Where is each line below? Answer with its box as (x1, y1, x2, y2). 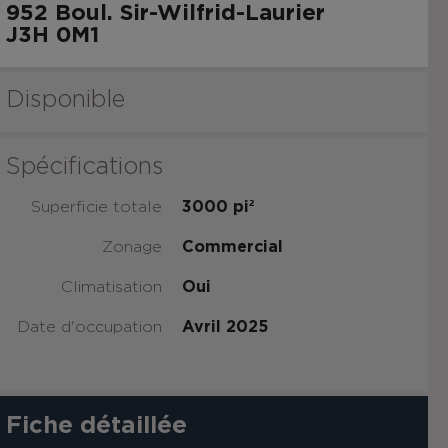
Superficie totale (31, 199, 162, 215)
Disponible (6, 88, 125, 112)
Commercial (182, 239, 283, 255)
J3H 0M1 (6, 24, 99, 46)
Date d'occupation (17, 319, 162, 335)
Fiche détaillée (6, 414, 187, 438)
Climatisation (61, 279, 162, 295)
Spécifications (6, 155, 164, 179)
